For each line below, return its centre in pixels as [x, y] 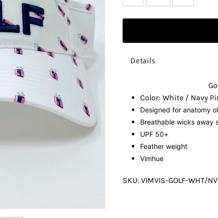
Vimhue [152, 158]
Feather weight [164, 146]
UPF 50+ [155, 134]
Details [143, 61]
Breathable [158, 122]
